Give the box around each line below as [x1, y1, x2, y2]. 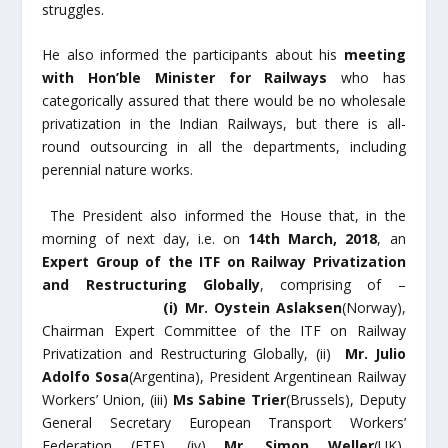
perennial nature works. [42, 160, 194, 180]
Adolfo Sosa [42, 366, 129, 386]
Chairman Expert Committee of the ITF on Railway [42, 320, 406, 340]
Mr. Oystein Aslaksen [184, 297, 342, 317]
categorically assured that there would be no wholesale [42, 91, 406, 111]
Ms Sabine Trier [172, 389, 286, 409]
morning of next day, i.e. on [42, 228, 249, 248]
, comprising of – [259, 274, 406, 294]
